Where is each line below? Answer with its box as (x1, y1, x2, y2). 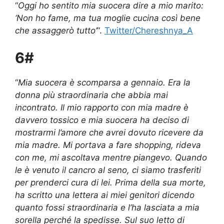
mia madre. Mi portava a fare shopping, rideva (15, 140, 201, 150)
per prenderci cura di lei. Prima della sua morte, (15, 177, 206, 188)
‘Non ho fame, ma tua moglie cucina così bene (15, 12, 200, 23)
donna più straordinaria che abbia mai (15, 90, 168, 100)
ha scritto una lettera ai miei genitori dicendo (15, 190, 194, 200)
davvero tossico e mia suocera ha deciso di (15, 115, 189, 125)
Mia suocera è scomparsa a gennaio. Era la (18, 77, 190, 88)
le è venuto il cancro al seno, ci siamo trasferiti (15, 165, 201, 175)
